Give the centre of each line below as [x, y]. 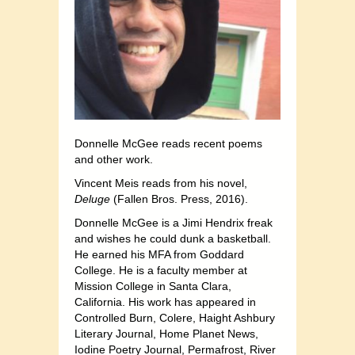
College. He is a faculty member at [161, 271]
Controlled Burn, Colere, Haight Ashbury [175, 318]
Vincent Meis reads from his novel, [161, 183]
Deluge [92, 199]
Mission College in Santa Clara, [153, 286]
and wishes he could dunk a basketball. [173, 239]
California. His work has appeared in [165, 302]
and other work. [114, 160]
